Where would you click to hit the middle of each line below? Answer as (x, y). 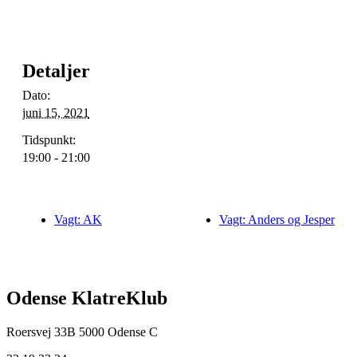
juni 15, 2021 (56, 112)
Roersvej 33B (41, 331)
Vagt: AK (78, 219)
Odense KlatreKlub (87, 298)
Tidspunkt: (49, 139)
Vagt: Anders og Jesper (277, 219)
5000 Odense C (118, 331)
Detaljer (56, 71)
